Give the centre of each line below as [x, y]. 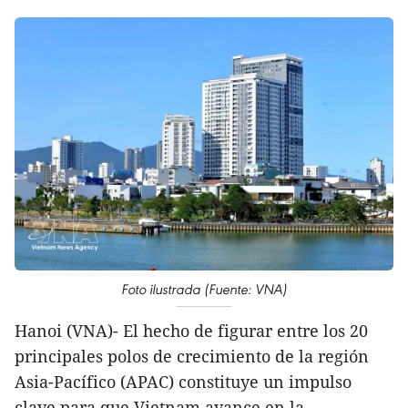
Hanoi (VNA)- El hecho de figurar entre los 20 [191, 330]
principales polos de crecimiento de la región [192, 356]
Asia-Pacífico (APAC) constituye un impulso [183, 381]
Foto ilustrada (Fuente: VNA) [204, 289]
